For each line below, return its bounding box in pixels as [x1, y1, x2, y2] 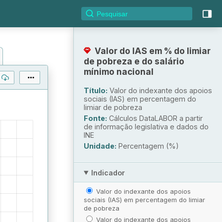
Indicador [91, 168, 125, 177]
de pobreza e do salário [84, 55, 184, 66]
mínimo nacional [84, 66, 154, 77]
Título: [84, 86, 108, 95]
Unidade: [84, 141, 116, 150]
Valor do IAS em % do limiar [95, 45, 211, 56]
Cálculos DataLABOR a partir [109, 113, 203, 122]
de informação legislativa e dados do [84, 122, 209, 131]
